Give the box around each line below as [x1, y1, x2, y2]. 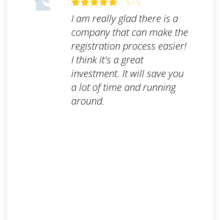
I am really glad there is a [71, 12, 178, 26]
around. [71, 94, 105, 108]
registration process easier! [71, 39, 187, 53]
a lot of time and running [71, 81, 176, 94]
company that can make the [71, 26, 188, 39]
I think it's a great [71, 53, 143, 67]
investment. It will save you [71, 67, 184, 81]
